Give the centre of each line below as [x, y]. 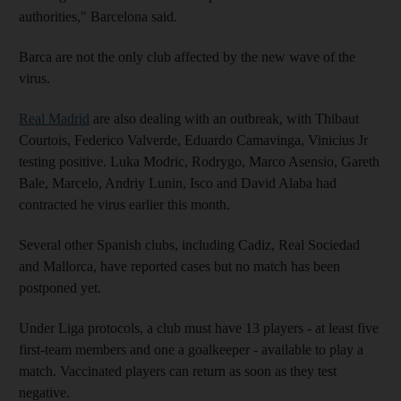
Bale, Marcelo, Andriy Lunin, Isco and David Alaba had [178, 183]
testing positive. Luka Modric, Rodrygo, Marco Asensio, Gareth [199, 162]
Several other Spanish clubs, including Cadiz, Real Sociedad [189, 245]
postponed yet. [60, 288]
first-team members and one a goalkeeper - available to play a [191, 350]
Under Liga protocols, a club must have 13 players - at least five [199, 328]
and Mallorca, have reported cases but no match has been [179, 266]
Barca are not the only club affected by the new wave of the [187, 57]
